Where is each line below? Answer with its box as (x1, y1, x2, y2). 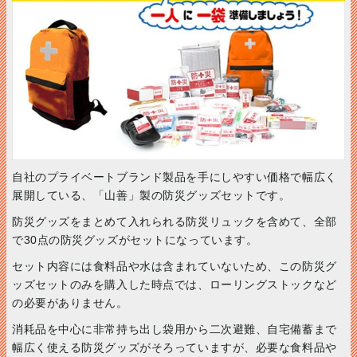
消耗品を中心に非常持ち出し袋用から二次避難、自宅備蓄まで (12, 322, 337, 335)
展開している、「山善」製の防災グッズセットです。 (12, 188, 291, 202)
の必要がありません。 (12, 296, 128, 309)
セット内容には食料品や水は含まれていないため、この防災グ (12, 259, 337, 273)
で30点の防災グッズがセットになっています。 (12, 233, 258, 246)
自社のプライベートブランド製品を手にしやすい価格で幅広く (12, 170, 337, 183)
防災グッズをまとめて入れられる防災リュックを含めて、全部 (12, 214, 337, 228)
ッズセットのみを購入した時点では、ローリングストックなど (12, 277, 337, 291)
